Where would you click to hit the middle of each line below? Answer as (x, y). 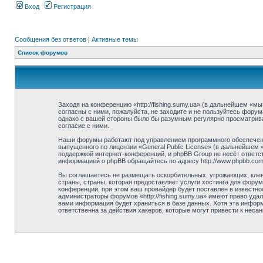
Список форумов (43, 53)
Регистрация (71, 6)
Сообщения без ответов (50, 39)
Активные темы (115, 39)
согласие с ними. (83, 126)
